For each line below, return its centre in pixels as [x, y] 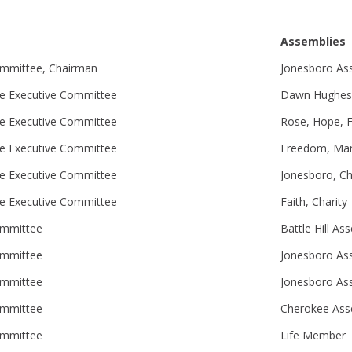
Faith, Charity [314, 202]
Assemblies [313, 41]
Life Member [313, 335]
